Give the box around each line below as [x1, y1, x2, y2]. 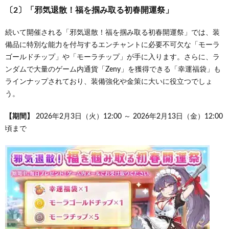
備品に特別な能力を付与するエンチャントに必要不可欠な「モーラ [5, 41, 220, 49]
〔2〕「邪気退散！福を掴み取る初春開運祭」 [5, 6, 173, 14]
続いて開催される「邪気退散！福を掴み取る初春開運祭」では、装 [5, 29, 220, 36]
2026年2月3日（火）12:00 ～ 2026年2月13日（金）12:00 [34, 113, 223, 120]
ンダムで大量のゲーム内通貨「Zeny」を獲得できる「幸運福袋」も [5, 66, 221, 73]
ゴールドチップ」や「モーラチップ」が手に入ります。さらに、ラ [5, 54, 220, 61]
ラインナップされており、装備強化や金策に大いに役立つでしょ [5, 78, 213, 85]
